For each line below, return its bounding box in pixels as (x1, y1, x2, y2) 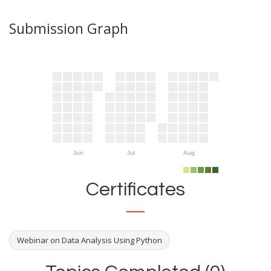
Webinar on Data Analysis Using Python (17, 234, 162, 246)
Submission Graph (9, 18, 128, 38)
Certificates (86, 179, 185, 200)
